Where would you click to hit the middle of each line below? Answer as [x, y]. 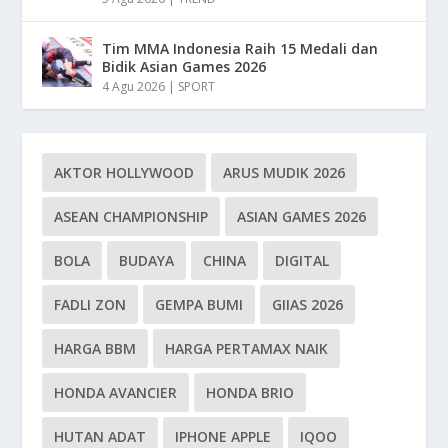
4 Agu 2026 [134, 86]
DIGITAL [302, 260]
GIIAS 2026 [308, 304]
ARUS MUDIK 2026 [284, 172]
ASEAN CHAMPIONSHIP [131, 216]
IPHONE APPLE [223, 436]
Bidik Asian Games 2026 [184, 66]
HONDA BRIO [250, 392]
